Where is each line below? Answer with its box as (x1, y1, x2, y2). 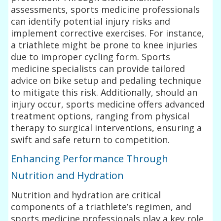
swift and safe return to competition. (11, 133, 170, 146)
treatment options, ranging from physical (11, 110, 190, 122)
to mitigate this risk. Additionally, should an (11, 86, 198, 98)
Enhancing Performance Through (11, 151, 169, 165)
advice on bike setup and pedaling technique (11, 74, 202, 86)
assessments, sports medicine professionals (11, 3, 200, 15)
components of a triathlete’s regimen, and (11, 200, 192, 213)
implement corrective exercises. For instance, (11, 27, 205, 39)
